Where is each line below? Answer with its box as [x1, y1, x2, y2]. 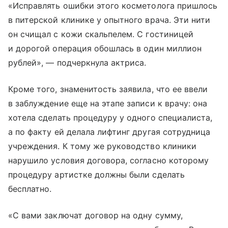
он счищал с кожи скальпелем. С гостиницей [8, 29, 193, 40]
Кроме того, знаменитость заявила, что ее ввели [8, 84, 208, 95]
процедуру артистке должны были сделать [8, 169, 185, 180]
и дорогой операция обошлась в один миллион [8, 43, 202, 54]
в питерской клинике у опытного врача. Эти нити [8, 15, 211, 25]
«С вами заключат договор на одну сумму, [8, 210, 183, 221]
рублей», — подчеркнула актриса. [8, 58, 147, 68]
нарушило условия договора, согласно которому [8, 155, 209, 166]
